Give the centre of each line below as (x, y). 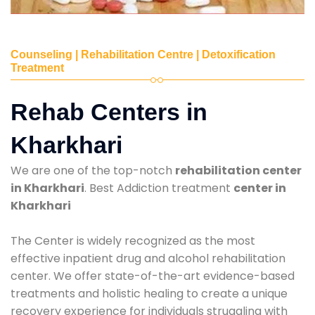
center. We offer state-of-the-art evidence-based (153, 276)
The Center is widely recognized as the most (133, 240)
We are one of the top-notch (93, 170)
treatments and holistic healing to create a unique (149, 293)
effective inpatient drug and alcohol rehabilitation (148, 258)
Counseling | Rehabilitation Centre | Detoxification (143, 54)
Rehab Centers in (109, 111)
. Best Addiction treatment (159, 188)
